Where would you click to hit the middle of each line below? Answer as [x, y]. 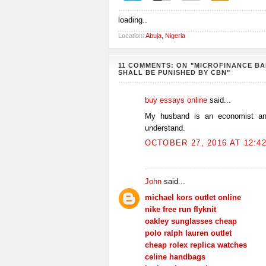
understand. [165, 128]
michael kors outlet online [193, 197]
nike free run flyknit [180, 209]
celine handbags [175, 256]
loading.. [132, 20]
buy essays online [176, 100]
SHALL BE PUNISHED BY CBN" [174, 72]
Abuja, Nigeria [165, 36]
